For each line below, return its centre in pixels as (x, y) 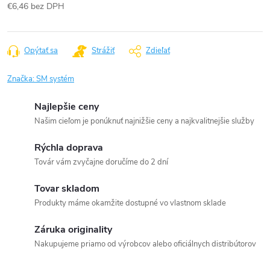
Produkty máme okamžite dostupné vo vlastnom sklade (130, 203)
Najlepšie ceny (67, 107)
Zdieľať (158, 51)
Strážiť (103, 51)
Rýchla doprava (69, 148)
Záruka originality (73, 230)
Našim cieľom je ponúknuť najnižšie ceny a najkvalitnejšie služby (144, 121)
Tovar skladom (67, 189)
